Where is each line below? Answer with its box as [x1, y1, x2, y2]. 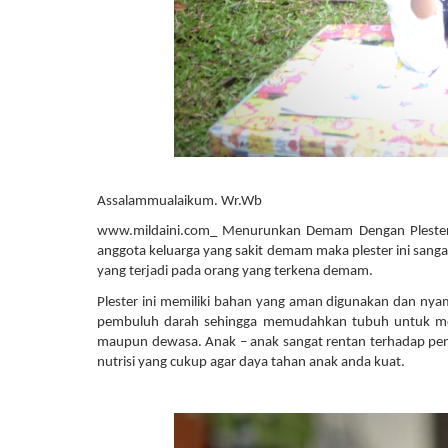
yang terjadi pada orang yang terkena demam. [97, 264, 376, 280]
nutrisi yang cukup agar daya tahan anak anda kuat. [97, 354, 408, 370]
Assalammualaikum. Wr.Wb [97, 193, 262, 209]
